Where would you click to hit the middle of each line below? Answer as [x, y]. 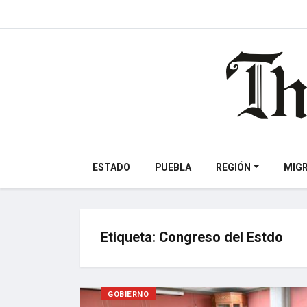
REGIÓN [233, 168]
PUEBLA [173, 168]
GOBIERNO [128, 294]
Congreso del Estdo [221, 237]
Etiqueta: [130, 237]
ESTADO [111, 168]
